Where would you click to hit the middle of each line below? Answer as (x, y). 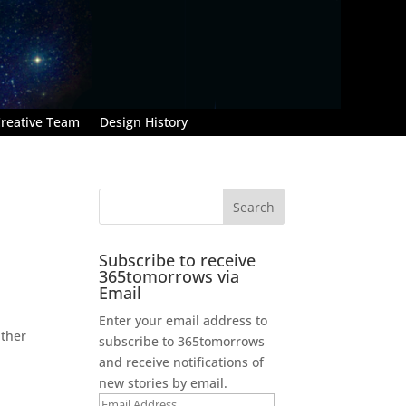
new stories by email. (164, 382)
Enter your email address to (184, 320)
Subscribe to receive (178, 260)
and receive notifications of (182, 362)
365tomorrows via (169, 276)
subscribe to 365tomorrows (182, 341)
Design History (144, 121)
